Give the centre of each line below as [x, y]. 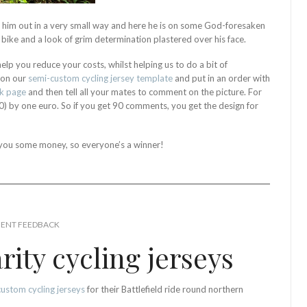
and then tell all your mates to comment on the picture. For [144, 91]
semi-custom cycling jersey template [100, 78]
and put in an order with [221, 78]
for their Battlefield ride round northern [164, 289]
